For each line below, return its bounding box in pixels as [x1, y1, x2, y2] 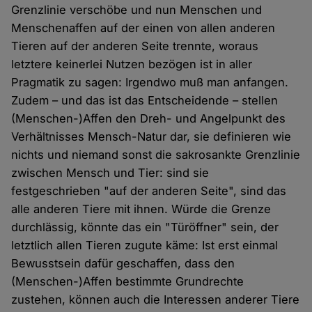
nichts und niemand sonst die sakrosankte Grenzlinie [11, 147, 301, 162]
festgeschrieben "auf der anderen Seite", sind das [11, 183, 287, 198]
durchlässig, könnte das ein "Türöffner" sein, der [11, 219, 279, 234]
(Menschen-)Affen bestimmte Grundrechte [11, 274, 244, 288]
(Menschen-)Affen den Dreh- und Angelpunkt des [11, 111, 286, 125]
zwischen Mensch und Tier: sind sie [11, 165, 210, 180]
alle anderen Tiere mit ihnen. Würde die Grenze [11, 201, 272, 216]
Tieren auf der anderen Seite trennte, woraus [11, 38, 259, 53]
